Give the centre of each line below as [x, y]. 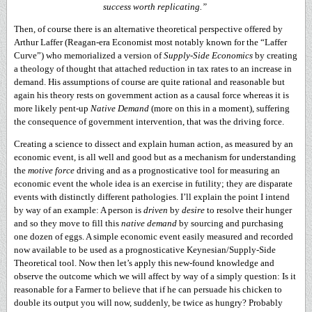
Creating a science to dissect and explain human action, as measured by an [154, 144]
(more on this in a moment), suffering [219, 108]
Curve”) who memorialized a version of [89, 55]
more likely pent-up [52, 108]
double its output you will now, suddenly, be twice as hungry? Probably [148, 303]
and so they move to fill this [68, 223]
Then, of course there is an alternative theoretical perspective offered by [148, 29]
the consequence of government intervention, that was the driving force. [152, 122]
